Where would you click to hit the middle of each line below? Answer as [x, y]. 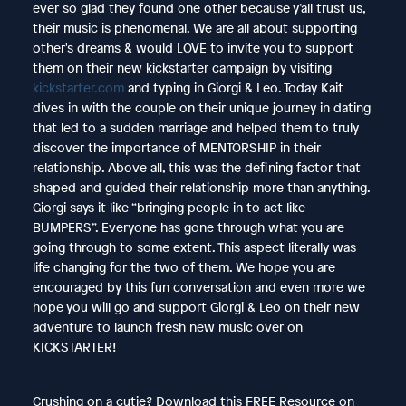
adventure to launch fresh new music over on [167, 326]
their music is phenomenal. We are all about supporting [194, 27]
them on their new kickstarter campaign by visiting [182, 67]
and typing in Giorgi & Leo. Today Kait [233, 87]
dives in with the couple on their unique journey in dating [201, 107]
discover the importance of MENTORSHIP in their [176, 147]
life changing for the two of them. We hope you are [184, 266]
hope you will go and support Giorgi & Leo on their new [196, 306]
